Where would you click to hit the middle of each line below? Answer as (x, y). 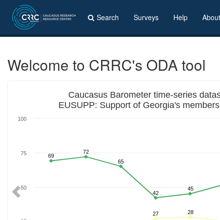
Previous (33, 87)
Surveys (146, 17)
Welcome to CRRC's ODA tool (107, 65)
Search (108, 17)
